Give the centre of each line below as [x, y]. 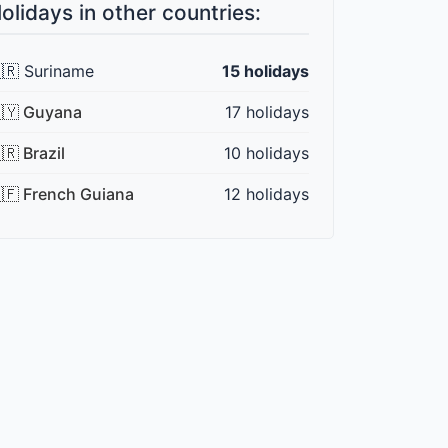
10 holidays [266, 153]
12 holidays [266, 194]
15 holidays [265, 71]
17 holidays [267, 112]
